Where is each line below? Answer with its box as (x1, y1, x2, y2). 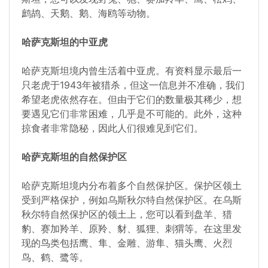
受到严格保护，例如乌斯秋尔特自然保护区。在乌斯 (22, 194, 242, 206)
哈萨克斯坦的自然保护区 (22, 151, 127, 163)
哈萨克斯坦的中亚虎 (22, 36, 108, 48)
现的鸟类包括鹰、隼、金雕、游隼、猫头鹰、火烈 (22, 237, 232, 249)
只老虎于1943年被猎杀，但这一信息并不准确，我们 (22, 79, 245, 92)
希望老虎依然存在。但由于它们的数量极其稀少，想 (22, 93, 242, 106)
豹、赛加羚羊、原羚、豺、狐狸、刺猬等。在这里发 (22, 223, 242, 235)
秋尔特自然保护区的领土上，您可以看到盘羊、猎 (22, 208, 232, 221)
